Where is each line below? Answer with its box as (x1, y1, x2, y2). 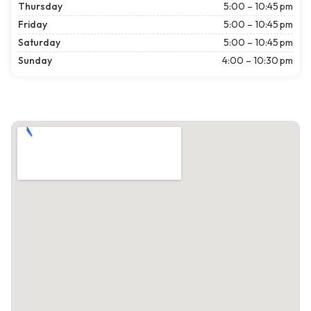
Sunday (18, 54, 52, 67)
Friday (18, 18, 47, 31)
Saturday (18, 36, 60, 49)
